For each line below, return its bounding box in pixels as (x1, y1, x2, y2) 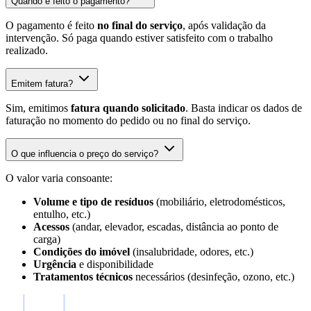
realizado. (6, 44, 48, 57)
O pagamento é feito (6, 19, 97, 32)
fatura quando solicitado (71, 102, 185, 115)
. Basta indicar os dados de (185, 102, 302, 115)
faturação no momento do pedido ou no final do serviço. (6, 115, 251, 127)
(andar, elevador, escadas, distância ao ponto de (69, 221, 278, 233)
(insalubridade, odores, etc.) (130, 246, 253, 258)
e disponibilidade (76, 258, 153, 271)
